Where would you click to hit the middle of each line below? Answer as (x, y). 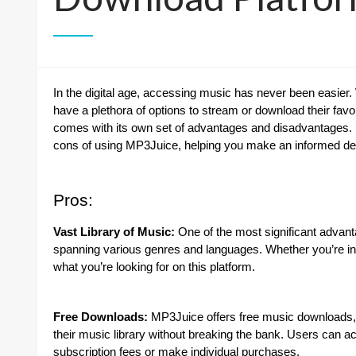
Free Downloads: (101, 317)
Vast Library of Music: (114, 232)
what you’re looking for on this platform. (154, 267)
